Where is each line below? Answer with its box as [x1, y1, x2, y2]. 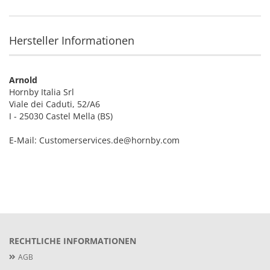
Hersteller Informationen [9, 33, 134, 48]
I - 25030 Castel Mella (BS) [9, 110, 113, 122]
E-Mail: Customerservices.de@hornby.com [9, 134, 180, 146]
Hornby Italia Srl [9, 86, 74, 98]
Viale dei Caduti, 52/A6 [9, 98, 100, 110]
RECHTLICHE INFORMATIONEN [9, 235, 136, 246]
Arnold [9, 74, 37, 86]
